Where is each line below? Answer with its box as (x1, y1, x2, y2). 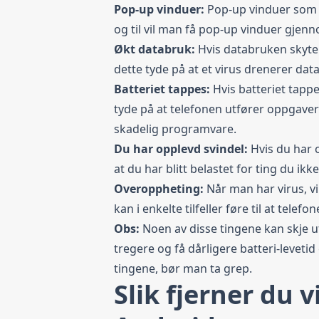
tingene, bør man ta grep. (114, 261, 252, 276)
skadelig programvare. (114, 121, 236, 137)
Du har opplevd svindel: (114, 141, 251, 157)
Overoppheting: (114, 181, 206, 197)
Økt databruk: (114, 41, 198, 57)
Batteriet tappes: (114, 81, 213, 97)
